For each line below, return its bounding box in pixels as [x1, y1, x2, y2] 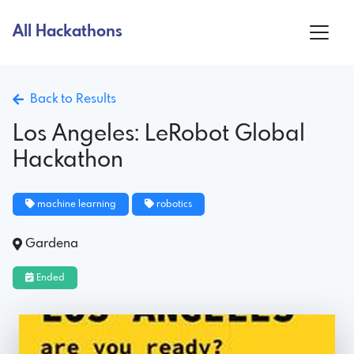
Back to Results [24, 92, 116, 106]
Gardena [25, 236, 78, 250]
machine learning [35, 199, 116, 209]
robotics [154, 199, 192, 209]
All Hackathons [13, 23, 122, 40]
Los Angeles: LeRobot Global [13, 122, 305, 146]
